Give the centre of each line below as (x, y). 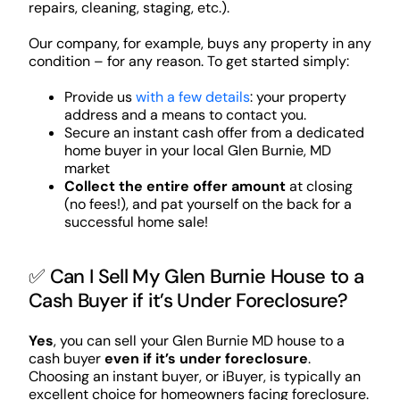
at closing (319, 186)
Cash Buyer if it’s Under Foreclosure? (188, 301)
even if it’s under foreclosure (206, 359)
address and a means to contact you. (185, 114)
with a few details (192, 96)
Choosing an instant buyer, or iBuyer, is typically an (194, 377)
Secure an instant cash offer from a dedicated (214, 132)
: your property (298, 96)
